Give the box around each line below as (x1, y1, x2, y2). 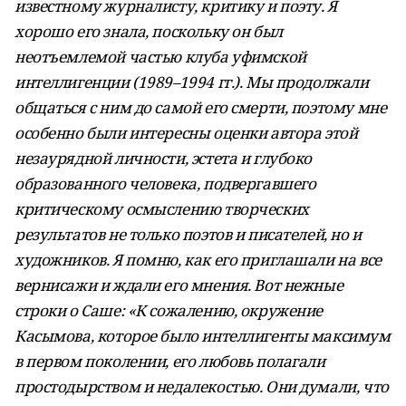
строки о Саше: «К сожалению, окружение (14, 300, 324, 321)
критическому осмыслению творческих (14, 198, 309, 219)
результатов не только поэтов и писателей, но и (14, 224, 362, 245)
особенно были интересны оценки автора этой (14, 122, 358, 143)
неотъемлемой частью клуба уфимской (14, 46, 306, 67)
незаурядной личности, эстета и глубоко (14, 148, 313, 169)
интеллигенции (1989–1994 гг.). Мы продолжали (14, 72, 369, 92)
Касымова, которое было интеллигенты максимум (14, 325, 391, 346)
